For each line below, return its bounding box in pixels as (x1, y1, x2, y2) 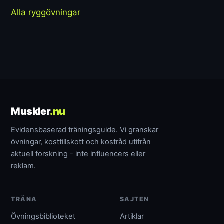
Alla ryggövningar (11, 7, 81, 18)
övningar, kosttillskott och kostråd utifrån (11, 137, 151, 146)
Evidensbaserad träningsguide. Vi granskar (11, 125, 159, 134)
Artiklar (120, 211, 144, 221)
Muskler (11, 105, 50, 117)
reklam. (11, 161, 36, 170)
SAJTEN (120, 195, 149, 203)
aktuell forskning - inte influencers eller (11, 149, 146, 158)
